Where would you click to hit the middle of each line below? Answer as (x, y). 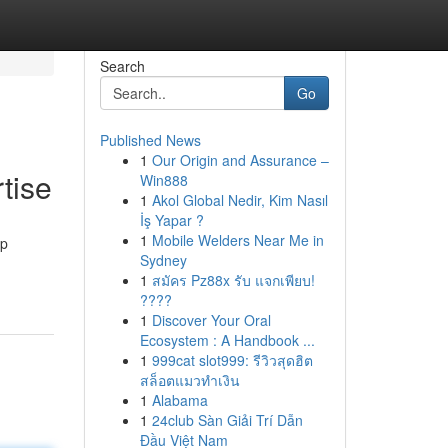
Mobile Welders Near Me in (237, 240)
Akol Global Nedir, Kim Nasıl (239, 200)
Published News (150, 140)
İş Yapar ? (171, 220)
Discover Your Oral (211, 320)
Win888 (163, 180)
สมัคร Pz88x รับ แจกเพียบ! (233, 280)
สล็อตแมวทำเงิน (189, 380)
